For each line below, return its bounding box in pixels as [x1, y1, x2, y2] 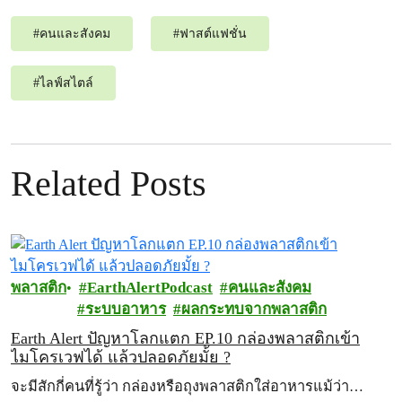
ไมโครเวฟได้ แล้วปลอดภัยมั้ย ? [11, 348, 231, 366]
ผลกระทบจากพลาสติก [181, 301, 327, 318]
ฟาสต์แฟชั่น [179, 27, 247, 40]
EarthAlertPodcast [87, 279, 213, 296]
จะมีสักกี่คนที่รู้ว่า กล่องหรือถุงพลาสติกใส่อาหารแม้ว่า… [11, 378, 363, 395]
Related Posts [11, 163, 206, 204]
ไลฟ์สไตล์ [39, 76, 93, 90]
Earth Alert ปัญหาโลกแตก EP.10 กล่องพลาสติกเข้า [11, 329, 360, 347]
